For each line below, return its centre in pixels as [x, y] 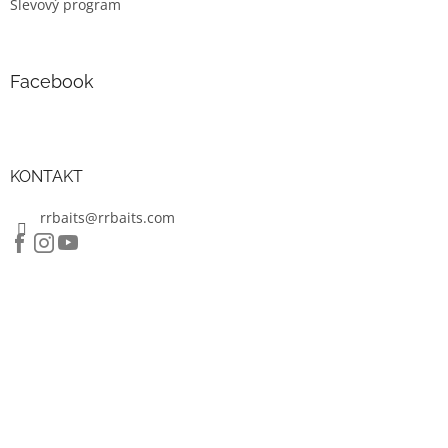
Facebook [52, 82]
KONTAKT [46, 177]
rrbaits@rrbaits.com [107, 218]
